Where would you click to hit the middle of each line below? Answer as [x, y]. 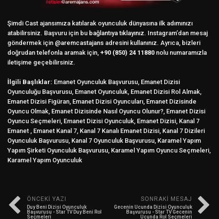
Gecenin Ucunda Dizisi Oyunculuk [153, 207]
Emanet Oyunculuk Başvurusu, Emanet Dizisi [116, 82]
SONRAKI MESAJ [166, 199]
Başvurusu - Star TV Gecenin [159, 212]
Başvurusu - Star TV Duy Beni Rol [64, 212]
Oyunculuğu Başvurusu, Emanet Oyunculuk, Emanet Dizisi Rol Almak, [104, 91]
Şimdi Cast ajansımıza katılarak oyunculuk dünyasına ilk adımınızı [100, 23]
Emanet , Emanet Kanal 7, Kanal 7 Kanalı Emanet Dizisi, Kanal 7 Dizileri [106, 131]
